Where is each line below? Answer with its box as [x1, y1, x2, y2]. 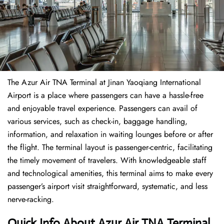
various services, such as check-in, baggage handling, [7, 115, 187, 127]
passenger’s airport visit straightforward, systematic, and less [7, 180, 207, 192]
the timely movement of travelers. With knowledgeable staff [7, 154, 206, 166]
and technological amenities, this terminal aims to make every [7, 167, 213, 179]
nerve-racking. [7, 193, 54, 205]
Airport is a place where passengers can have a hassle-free [7, 89, 203, 101]
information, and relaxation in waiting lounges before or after [7, 128, 213, 140]
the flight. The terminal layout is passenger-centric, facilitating [7, 141, 212, 153]
